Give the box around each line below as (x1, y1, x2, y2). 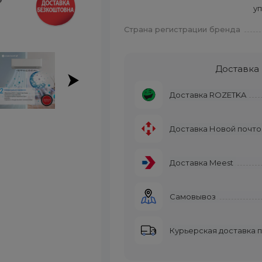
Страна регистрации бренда (124, 25, 241, 34)
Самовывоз (170, 191, 216, 201)
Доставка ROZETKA (170, 89, 247, 99)
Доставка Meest (170, 157, 234, 167)
